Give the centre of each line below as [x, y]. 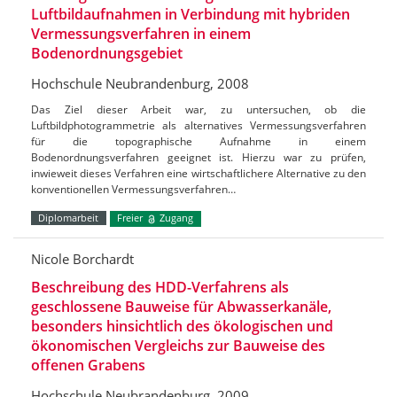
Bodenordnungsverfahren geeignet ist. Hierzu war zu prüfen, [198, 158]
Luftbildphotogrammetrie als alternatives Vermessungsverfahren [198, 126]
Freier [132, 218]
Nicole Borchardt [82, 258]
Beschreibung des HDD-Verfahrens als [160, 287]
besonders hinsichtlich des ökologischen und [182, 326]
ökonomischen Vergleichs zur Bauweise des [178, 345]
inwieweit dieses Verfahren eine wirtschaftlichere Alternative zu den [198, 174]
